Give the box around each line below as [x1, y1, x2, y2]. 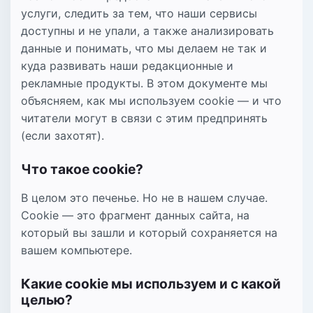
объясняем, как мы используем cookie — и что [21, 93, 282, 108]
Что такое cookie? [21, 160, 143, 177]
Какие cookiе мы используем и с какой [21, 275, 281, 293]
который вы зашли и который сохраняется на [21, 226, 277, 240]
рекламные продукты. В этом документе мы [21, 75, 268, 90]
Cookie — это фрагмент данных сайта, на [21, 208, 249, 223]
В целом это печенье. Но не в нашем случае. [21, 191, 268, 205]
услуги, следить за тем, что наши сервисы [21, 6, 257, 20]
